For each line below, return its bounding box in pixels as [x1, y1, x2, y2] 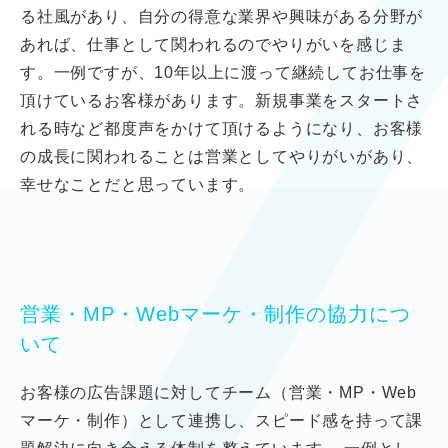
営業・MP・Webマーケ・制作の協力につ [20, 302, 411, 325]
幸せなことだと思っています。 [20, 175, 256, 193]
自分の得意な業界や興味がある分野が [137, 7, 424, 25]
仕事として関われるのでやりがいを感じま [87, 35, 407, 53]
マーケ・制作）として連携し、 [20, 411, 256, 429]
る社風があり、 [20, 7, 138, 25]
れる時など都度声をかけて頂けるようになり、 [20, 119, 373, 137]
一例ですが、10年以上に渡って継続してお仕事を [53, 63, 427, 81]
